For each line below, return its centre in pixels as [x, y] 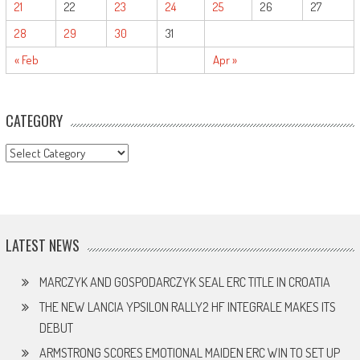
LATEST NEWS [42, 245]
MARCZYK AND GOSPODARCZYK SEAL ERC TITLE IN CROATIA [184, 282]
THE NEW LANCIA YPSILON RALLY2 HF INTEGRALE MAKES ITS [187, 307]
